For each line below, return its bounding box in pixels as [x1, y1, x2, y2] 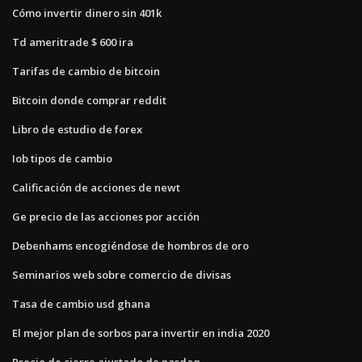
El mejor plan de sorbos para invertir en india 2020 [12, 325, 269, 340]
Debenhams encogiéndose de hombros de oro [12, 238, 249, 253]
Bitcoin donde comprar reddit [12, 92, 166, 107]
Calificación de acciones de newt [12, 179, 180, 195]
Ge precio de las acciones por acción [12, 208, 200, 224]
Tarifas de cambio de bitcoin [12, 63, 160, 78]
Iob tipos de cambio [12, 150, 112, 166]
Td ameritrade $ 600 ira [12, 34, 133, 49]
